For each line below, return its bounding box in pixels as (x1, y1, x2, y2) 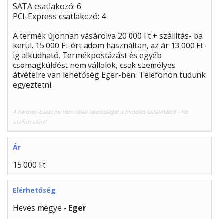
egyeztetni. (13, 79, 53, 90)
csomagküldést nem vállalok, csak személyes (13, 60, 175, 71)
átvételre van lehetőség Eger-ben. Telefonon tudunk (13, 69, 206, 81)
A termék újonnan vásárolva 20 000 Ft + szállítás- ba (13, 30, 203, 42)
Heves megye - (13, 202, 68, 214)
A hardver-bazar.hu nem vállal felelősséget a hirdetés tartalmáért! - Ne (13, 108, 188, 116)
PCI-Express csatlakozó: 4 (13, 11, 106, 22)
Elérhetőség (13, 185, 56, 195)
